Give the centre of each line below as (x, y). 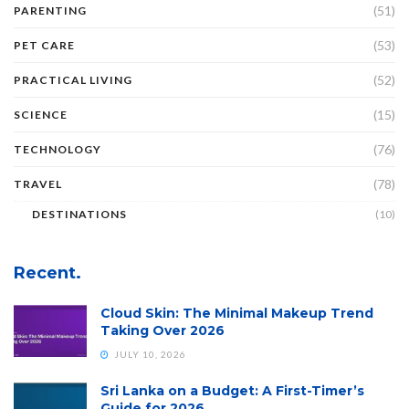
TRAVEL (38, 184)
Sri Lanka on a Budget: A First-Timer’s (232, 391)
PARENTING (50, 11)
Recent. (47, 273)
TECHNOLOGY (58, 150)
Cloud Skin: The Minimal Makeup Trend (237, 314)
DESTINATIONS (79, 215)
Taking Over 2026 (163, 331)
